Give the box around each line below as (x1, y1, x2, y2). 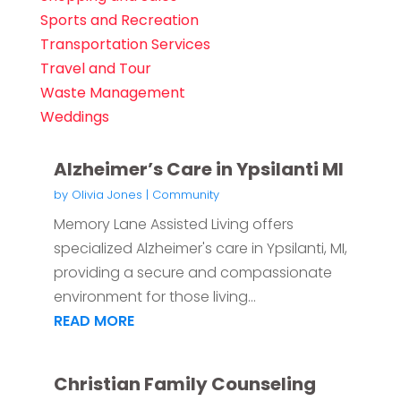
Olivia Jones (71, 186, 142, 204)
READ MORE (53, 311, 134, 332)
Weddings (39, 107, 109, 128)
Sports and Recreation (39, 10, 199, 31)
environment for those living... (53, 286, 256, 308)
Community (151, 186, 219, 204)
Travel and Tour (39, 58, 151, 80)
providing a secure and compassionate (53, 262, 332, 284)
